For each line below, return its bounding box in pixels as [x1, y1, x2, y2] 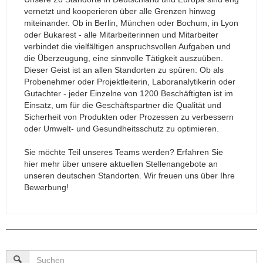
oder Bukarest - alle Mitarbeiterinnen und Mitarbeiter [24, 30, 218, 40]
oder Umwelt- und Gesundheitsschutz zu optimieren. [24, 124, 219, 134]
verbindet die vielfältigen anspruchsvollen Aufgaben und [24, 42, 231, 52]
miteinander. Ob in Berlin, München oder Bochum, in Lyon [24, 18, 238, 28]
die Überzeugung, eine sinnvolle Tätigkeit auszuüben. [24, 53, 223, 63]
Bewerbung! [24, 183, 69, 193]
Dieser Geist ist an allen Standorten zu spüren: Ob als [24, 65, 224, 75]
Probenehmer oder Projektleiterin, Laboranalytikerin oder [24, 77, 235, 87]
